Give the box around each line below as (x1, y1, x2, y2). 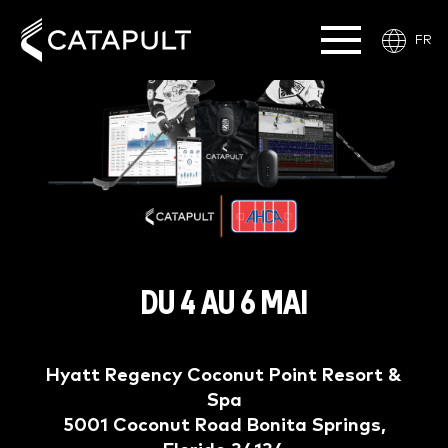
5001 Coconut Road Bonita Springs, (62, 416, 386, 435)
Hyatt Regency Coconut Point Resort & (46, 366, 402, 385)
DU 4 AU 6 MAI (140, 288, 308, 321)
